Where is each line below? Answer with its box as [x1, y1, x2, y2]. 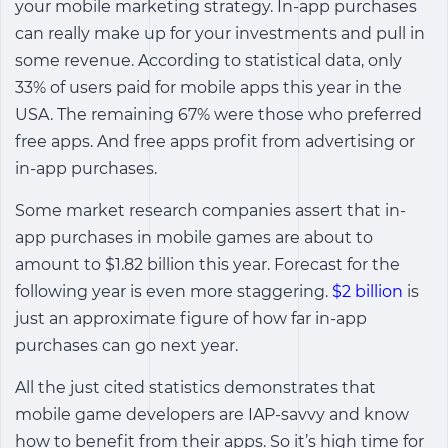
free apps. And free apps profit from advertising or [15, 132, 415, 151]
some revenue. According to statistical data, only [15, 51, 402, 70]
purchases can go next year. [15, 336, 238, 355]
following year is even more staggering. [15, 282, 332, 301]
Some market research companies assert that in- [15, 201, 406, 220]
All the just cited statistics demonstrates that [15, 378, 376, 397]
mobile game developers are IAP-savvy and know [15, 405, 409, 424]
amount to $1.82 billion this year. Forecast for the [15, 255, 400, 274]
